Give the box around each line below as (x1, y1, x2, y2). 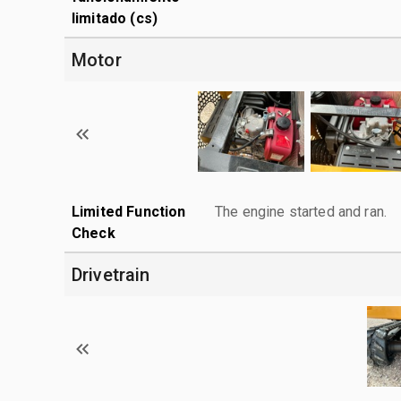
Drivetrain (72, 263, 150, 286)
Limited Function (72, 202, 186, 220)
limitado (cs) (72, 9, 158, 27)
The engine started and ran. (215, 202, 388, 220)
